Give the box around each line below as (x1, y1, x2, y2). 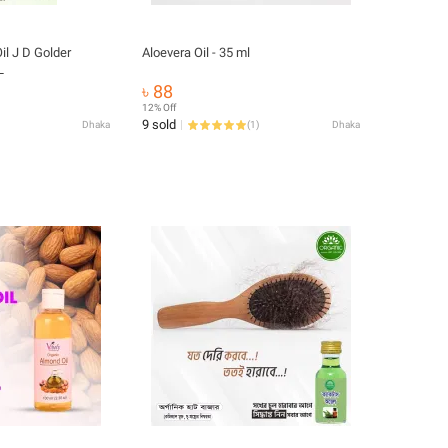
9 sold (142, 117, 176, 132)
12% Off (142, 102, 176, 113)
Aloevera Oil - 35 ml (142, 45, 250, 60)
